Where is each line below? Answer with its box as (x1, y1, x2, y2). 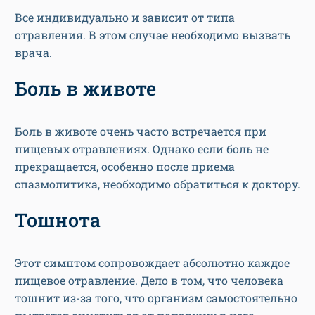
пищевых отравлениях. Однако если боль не (15, 141, 269, 157)
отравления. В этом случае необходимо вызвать (15, 27, 290, 43)
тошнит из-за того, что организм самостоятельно (15, 290, 297, 306)
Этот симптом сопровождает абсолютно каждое (15, 255, 290, 271)
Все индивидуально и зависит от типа (15, 10, 235, 25)
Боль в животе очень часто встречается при (15, 124, 266, 139)
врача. (15, 45, 52, 60)
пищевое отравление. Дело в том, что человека (15, 273, 283, 288)
